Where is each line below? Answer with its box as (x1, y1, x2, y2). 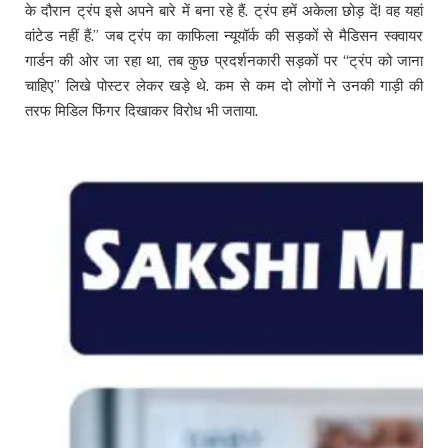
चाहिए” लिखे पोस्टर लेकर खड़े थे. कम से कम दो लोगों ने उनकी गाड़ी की (25, 76, 423, 94)
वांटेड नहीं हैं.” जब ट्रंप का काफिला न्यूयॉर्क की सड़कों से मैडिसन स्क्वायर (25, 26, 423, 44)
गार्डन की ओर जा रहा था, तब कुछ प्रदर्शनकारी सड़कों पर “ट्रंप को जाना (25, 51, 423, 69)
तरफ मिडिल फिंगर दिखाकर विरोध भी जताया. (25, 101, 258, 119)
